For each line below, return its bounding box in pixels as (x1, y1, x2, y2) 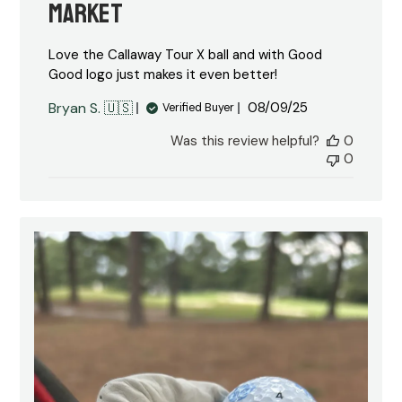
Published (276, 98, 340, 118)
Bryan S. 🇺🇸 (48, 98, 134, 118)
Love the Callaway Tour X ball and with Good (48, 45, 323, 64)
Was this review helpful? (170, 131, 319, 150)
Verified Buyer (162, 100, 235, 116)
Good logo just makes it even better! (48, 65, 278, 83)
